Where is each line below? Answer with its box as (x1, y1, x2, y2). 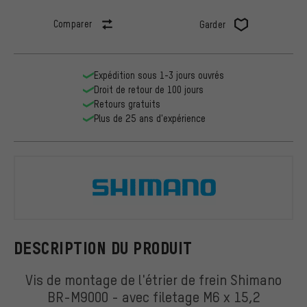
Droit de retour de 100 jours (94, 84, 204, 96)
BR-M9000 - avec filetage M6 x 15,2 (47, 286, 260, 306)
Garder (199, 19, 226, 31)
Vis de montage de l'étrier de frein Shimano (25, 269, 282, 288)
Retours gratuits (94, 98, 160, 110)
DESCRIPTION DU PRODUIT (14, 238, 193, 258)
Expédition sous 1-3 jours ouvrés (94, 69, 224, 82)
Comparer (53, 18, 93, 30)
